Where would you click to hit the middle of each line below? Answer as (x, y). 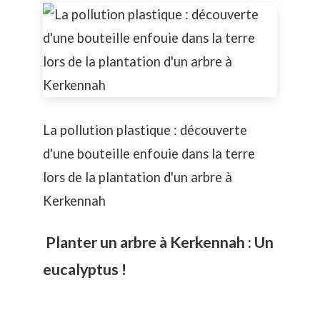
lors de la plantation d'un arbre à (137, 177)
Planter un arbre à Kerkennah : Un (158, 242)
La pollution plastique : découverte (145, 130)
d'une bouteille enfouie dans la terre (149, 154)
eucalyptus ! (85, 269)
